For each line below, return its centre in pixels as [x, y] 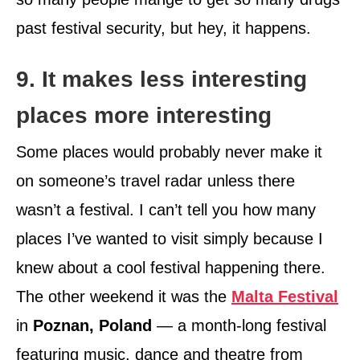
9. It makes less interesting [162, 80]
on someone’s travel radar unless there [155, 181]
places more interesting [144, 116]
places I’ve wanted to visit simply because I [170, 239]
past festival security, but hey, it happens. [164, 29]
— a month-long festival [239, 326]
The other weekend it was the [124, 297]
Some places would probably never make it [169, 152]
